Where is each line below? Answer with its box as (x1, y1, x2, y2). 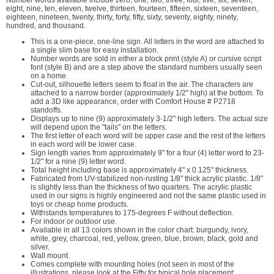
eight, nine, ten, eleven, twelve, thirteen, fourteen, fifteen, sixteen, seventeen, (6, 4, 258, 13)
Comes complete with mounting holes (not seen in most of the (31, 260, 234, 269)
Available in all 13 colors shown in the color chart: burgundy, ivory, (31, 226, 248, 235)
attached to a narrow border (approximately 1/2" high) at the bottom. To (31, 89, 264, 98)
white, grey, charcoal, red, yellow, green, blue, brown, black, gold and (31, 234, 258, 243)
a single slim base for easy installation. (31, 46, 158, 55)
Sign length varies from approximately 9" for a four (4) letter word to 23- (31, 149, 264, 158)
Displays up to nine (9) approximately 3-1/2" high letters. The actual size (31, 114, 268, 124)
